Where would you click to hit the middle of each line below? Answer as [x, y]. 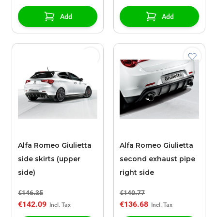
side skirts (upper [49, 159]
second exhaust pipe [157, 159]
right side [137, 173]
